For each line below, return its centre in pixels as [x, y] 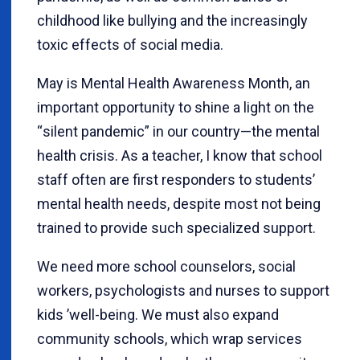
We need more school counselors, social [166, 266]
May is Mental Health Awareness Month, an [174, 83]
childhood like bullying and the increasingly [172, 20]
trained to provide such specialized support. [176, 228]
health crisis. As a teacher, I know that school [180, 155]
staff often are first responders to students [175, 180]
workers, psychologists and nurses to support [183, 290]
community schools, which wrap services [170, 339]
